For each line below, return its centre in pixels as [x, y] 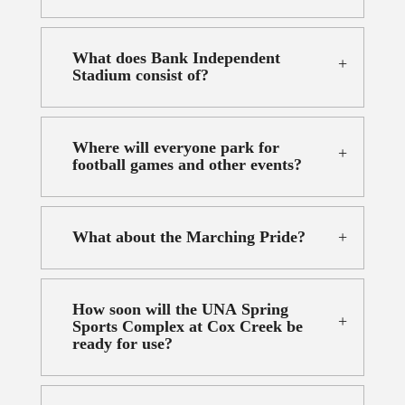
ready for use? [122, 344]
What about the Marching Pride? [188, 237]
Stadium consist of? [140, 75]
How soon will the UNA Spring [180, 310]
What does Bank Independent [176, 58]
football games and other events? [187, 165]
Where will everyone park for [175, 148]
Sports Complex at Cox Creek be [187, 327]
